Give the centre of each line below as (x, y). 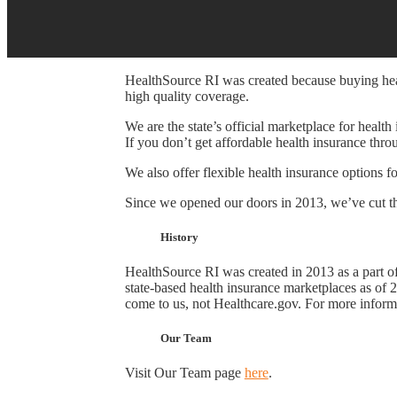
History (179, 237)
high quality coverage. (187, 96)
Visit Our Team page (184, 373)
